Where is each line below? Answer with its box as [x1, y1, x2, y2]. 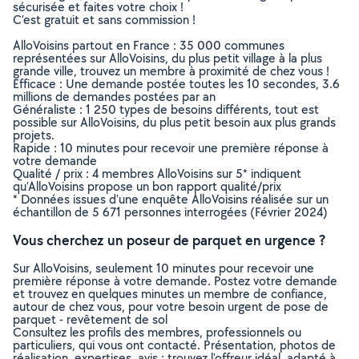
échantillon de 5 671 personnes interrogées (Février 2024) [13, 204, 328, 220]
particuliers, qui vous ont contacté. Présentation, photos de [13, 337, 336, 353]
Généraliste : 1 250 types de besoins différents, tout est [13, 101, 319, 118]
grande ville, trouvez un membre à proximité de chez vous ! [13, 63, 329, 79]
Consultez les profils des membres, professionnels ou [13, 324, 301, 341]
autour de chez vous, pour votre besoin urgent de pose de [13, 298, 329, 315]
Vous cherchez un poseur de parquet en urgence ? [13, 231, 325, 249]
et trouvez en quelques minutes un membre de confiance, [13, 285, 327, 302]
